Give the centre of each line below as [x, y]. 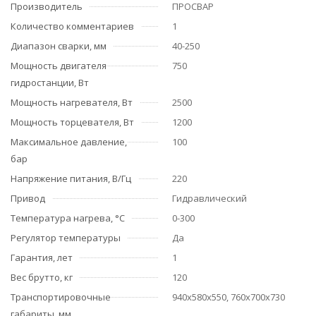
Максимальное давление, [69, 142]
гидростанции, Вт [50, 83]
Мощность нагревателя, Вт [72, 102]
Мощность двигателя [59, 66]
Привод [28, 198]
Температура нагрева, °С [68, 218]
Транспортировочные [61, 297]
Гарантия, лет [42, 257]
